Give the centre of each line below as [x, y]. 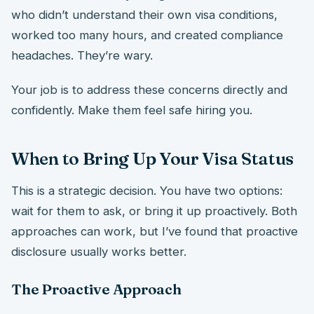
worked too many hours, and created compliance [147, 35]
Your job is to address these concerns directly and [149, 90]
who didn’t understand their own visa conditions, [144, 15]
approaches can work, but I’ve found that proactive [155, 231]
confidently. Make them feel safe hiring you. [132, 110]
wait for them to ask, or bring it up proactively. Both [154, 211]
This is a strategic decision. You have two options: [147, 191]
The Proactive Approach [96, 289]
